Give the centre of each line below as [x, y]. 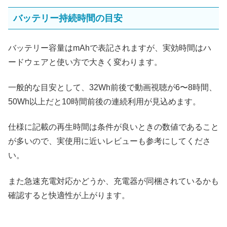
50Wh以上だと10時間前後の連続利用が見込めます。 [104, 102]
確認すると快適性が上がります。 [69, 195]
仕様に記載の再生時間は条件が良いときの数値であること [113, 127]
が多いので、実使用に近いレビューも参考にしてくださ [109, 141]
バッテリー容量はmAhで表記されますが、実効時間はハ [110, 48]
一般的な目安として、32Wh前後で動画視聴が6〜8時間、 [112, 88]
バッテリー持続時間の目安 [68, 18]
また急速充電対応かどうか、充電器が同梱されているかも [113, 181]
